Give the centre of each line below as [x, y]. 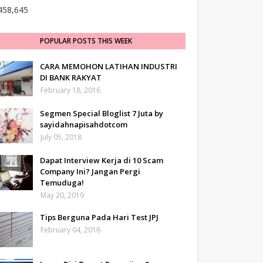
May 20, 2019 [62, 195]
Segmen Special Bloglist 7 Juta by [102, 113]
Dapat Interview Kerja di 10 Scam [102, 160]
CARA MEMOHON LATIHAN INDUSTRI [109, 66]
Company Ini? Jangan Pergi [90, 171]
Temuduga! [62, 183]
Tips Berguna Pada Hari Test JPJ [99, 217]
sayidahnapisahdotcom [84, 124]
